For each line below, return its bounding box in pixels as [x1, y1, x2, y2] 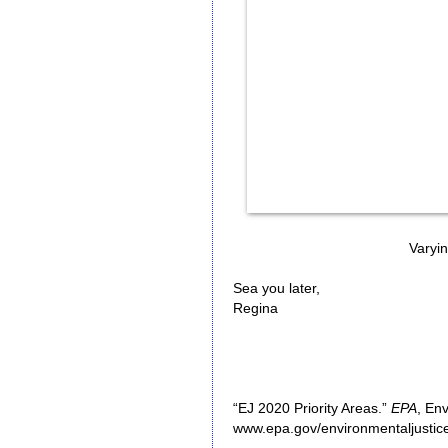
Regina [233, 300, 278, 316]
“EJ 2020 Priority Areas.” [233, 400, 387, 416]
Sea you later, [233, 280, 320, 296]
